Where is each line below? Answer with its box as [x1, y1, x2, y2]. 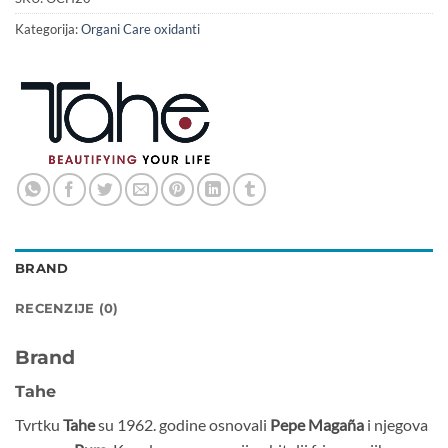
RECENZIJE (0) [15, 301, 119, 317]
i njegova [364, 414, 428, 434]
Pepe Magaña [270, 414, 364, 434]
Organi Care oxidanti [81, 21, 200, 38]
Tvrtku [15, 414, 63, 434]
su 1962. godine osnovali [95, 414, 270, 434]
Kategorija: [15, 21, 81, 38]
